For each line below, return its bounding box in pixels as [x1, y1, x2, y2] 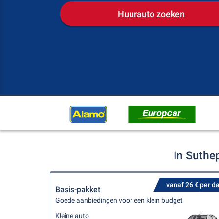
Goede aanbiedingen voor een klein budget [55, 197, 183, 204]
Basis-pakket [55, 185, 100, 194]
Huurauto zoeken [117, 8, 185, 19]
